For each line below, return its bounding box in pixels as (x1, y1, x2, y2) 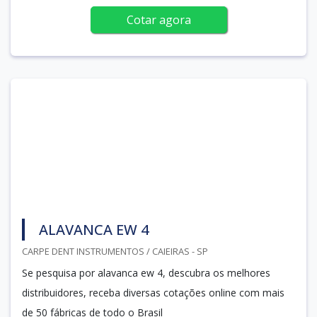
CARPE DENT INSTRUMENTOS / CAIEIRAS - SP (22, 244, 208, 258)
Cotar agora (126, 11, 191, 28)
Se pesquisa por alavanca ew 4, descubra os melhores (22, 265, 270, 279)
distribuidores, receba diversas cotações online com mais (22, 285, 284, 299)
